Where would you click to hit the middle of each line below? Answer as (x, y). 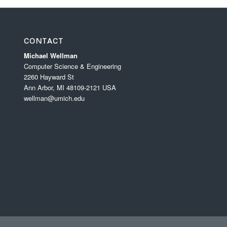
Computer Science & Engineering (72, 66)
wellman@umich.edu (54, 98)
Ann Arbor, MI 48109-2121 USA (70, 88)
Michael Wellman (50, 56)
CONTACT (43, 41)
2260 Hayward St (49, 77)
